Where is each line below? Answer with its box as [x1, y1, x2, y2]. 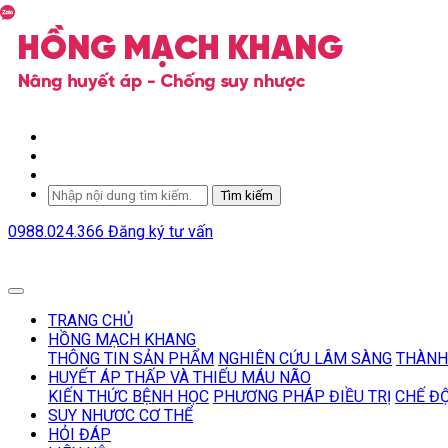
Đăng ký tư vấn [108, 222, 213, 241]
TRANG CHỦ [48, 311, 133, 330]
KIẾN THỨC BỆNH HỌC [48, 387, 209, 406]
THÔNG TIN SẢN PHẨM [48, 349, 214, 368]
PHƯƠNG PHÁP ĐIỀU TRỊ [213, 387, 391, 406]
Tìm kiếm [220, 188, 273, 203]
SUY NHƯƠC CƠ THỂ [48, 406, 193, 425]
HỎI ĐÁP [48, 425, 111, 444]
